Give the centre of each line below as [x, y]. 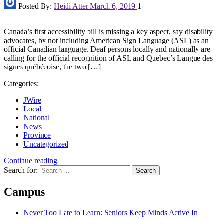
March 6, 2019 [113, 6]
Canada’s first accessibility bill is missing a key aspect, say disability [108, 32]
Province [37, 135]
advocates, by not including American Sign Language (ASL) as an [106, 41]
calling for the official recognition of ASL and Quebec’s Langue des [108, 58]
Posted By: [36, 6]
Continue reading [31, 161]
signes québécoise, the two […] [52, 67]
